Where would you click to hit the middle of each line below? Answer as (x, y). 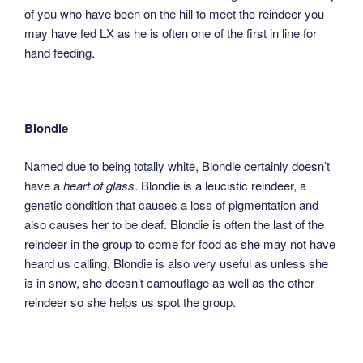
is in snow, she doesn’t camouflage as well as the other (169, 282)
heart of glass (99, 185)
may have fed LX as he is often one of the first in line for (171, 33)
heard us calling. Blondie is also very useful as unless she (176, 263)
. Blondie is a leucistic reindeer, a (220, 185)
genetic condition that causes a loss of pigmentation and (171, 204)
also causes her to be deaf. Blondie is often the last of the (174, 224)
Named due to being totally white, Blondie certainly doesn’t (177, 165)
